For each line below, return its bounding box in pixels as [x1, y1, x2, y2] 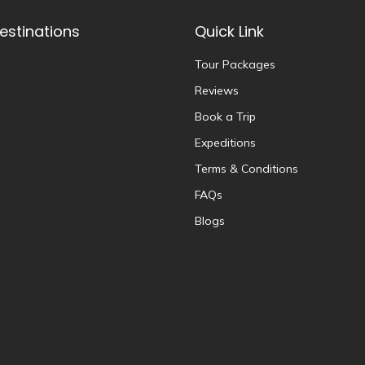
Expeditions [195, 134, 256, 150]
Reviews [195, 82, 239, 98]
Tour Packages [195, 56, 275, 72]
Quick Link [195, 20, 264, 42]
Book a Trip [195, 108, 256, 124]
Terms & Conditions [195, 161, 298, 176]
